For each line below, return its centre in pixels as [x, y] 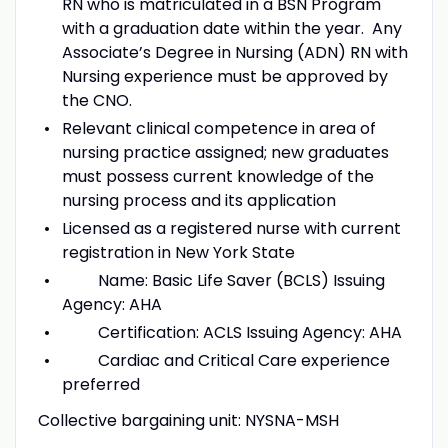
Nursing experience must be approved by [224, 76]
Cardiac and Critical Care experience [225, 360]
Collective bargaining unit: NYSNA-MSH [188, 420]
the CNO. [96, 100]
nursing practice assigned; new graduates [225, 152]
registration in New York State [178, 252]
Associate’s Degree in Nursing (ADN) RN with [234, 52]
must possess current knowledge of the [217, 176]
